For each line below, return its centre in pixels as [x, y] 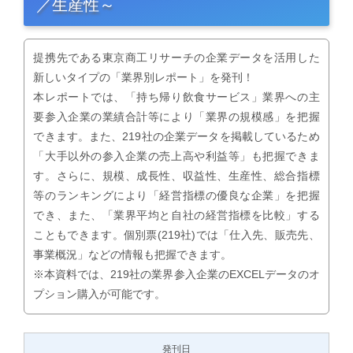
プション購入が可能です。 [100, 294]
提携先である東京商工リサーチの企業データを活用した [176, 58]
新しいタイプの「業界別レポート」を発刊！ [144, 78]
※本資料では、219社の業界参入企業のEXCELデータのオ [176, 275]
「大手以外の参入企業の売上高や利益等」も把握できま [176, 156]
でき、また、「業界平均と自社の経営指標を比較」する [176, 216]
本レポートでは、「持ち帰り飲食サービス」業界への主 [176, 97]
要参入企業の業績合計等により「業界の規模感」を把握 [176, 117]
